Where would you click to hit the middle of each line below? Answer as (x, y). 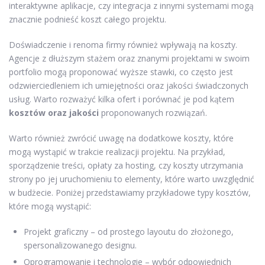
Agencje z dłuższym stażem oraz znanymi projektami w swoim (129, 58)
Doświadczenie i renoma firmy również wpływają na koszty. (123, 44)
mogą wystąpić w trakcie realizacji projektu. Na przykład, (117, 151)
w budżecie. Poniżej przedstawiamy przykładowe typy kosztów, (130, 192)
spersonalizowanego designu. (80, 245)
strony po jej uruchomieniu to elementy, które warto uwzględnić (132, 179)
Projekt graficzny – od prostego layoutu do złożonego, (129, 231)
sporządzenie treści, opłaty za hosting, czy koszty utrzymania (126, 165)
